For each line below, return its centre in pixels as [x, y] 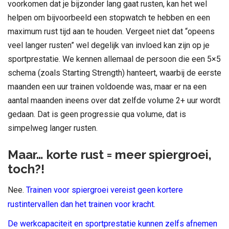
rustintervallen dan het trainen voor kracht [81, 204]
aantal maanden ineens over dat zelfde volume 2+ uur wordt [114, 100]
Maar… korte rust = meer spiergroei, [110, 154]
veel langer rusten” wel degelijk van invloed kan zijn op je [109, 45]
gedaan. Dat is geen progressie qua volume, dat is [97, 114]
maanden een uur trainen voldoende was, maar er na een [107, 86]
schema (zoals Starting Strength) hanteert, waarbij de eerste [114, 73]
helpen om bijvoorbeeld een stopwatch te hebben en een [109, 17]
